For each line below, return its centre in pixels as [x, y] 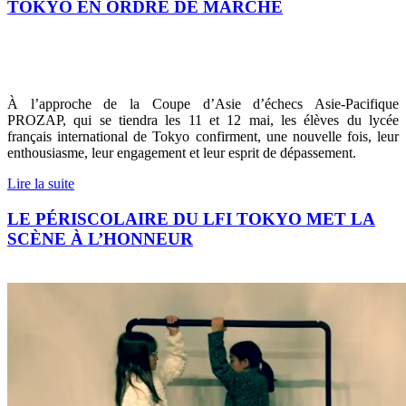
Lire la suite [41, 184]
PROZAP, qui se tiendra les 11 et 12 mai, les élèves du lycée [203, 121]
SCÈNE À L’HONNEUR [100, 238]
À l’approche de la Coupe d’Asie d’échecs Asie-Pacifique [203, 104]
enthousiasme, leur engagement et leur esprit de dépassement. [182, 153]
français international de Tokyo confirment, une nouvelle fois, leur [203, 137]
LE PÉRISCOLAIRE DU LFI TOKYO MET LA [191, 218]
